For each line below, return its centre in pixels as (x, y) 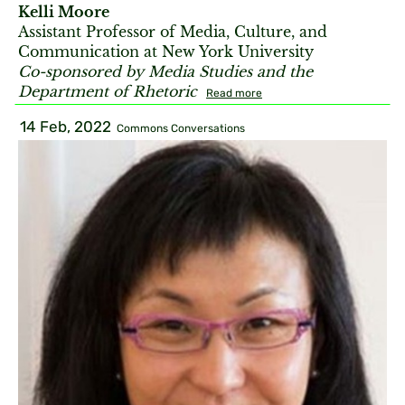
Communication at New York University (166, 51)
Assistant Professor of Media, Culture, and (173, 31)
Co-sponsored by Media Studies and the (165, 71)
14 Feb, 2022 (66, 127)
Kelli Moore (64, 11)
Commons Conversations (181, 128)
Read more (234, 93)
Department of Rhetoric (110, 91)
